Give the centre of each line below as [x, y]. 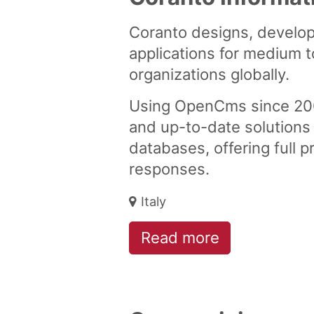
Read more [180, 238]
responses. [169, 169]
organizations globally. [209, 74]
